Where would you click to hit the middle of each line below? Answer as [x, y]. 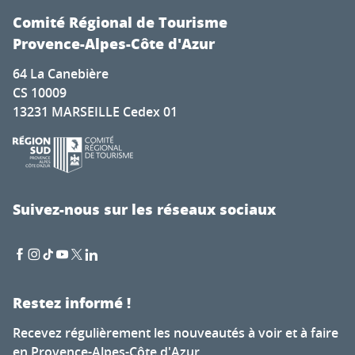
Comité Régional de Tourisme [120, 23]
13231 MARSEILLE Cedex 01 [95, 112]
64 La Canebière [61, 74]
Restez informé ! [72, 302]
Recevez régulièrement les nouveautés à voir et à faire [176, 332]
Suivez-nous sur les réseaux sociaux [144, 210]
